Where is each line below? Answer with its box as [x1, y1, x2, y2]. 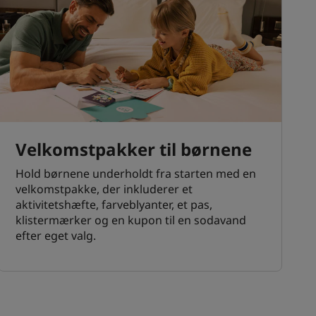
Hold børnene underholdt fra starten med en [16, 166, 257, 182]
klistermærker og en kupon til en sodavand [16, 212, 247, 229]
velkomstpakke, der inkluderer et [16, 181, 193, 197]
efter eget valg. [16, 228, 97, 244]
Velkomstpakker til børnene [16, 138, 253, 162]
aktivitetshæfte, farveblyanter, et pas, [16, 197, 213, 213]
